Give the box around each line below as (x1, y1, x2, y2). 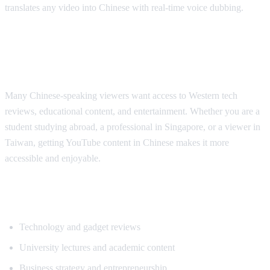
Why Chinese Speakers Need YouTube (5, 41, 239, 57)
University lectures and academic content (19, 242, 175, 253)
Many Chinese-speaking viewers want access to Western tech (5, 90, 237, 101)
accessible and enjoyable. (5, 152, 101, 163)
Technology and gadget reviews (19, 221, 140, 232)
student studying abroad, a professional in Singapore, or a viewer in (5, 121, 260, 132)
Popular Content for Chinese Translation (5, 192, 257, 208)
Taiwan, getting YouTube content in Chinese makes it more (5, 137, 229, 148)
